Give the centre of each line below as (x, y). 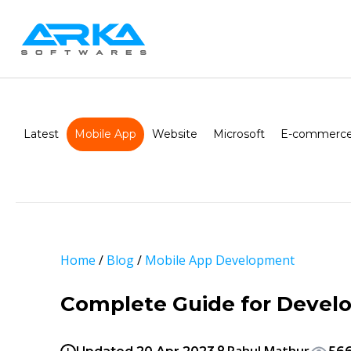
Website (175, 134)
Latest (41, 134)
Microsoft (239, 134)
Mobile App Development (220, 260)
